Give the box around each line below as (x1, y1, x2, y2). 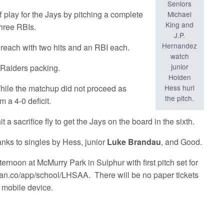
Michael (167, 8, 192, 19)
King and (165, 19, 194, 29)
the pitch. (165, 92, 194, 103)
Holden (168, 71, 191, 82)
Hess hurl (164, 82, 195, 92)
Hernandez (162, 40, 197, 50)
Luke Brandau (107, 136, 161, 148)
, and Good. (161, 136, 202, 148)
